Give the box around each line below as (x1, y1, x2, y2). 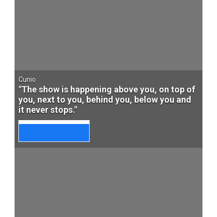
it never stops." (18, 105, 77, 115)
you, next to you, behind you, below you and (18, 94, 191, 105)
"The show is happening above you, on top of (18, 84, 195, 94)
